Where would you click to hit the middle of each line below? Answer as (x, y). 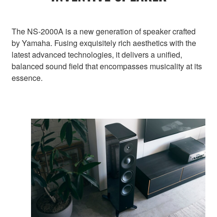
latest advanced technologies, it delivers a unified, (97, 54)
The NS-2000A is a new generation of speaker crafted (104, 31)
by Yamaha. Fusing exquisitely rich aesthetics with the (104, 43)
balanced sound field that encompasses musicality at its (107, 66)
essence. (27, 77)
